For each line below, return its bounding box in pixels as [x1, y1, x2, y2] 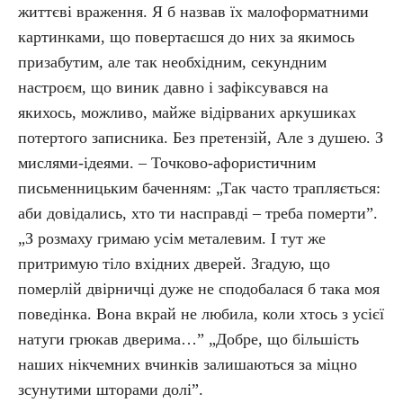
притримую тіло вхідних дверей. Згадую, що [18, 255, 330, 273]
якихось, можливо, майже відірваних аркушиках [18, 103, 356, 121]
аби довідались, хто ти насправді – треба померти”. [18, 204, 378, 222]
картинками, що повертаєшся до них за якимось [18, 28, 354, 46]
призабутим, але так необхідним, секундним [18, 53, 327, 71]
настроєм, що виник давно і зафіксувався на [18, 78, 328, 96]
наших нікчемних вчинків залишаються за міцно [18, 355, 357, 373]
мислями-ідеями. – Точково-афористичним [18, 154, 316, 172]
